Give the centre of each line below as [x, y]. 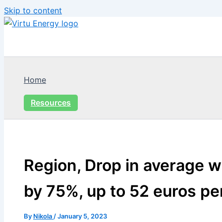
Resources [51, 103]
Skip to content [33, 10]
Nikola [43, 216]
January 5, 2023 [82, 216]
